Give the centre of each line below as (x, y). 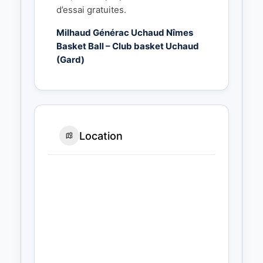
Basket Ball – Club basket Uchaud (128, 46)
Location (101, 136)
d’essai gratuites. (91, 10)
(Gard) (70, 60)
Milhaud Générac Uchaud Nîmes (125, 33)
